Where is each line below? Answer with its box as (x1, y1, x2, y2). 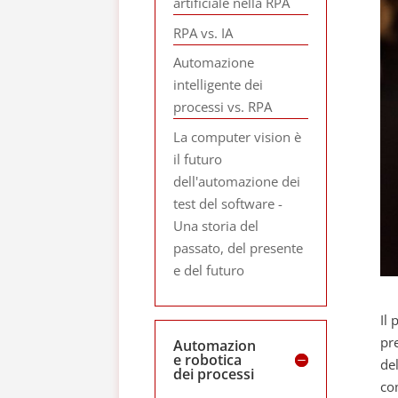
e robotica (173, 350, 243, 370)
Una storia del (173, 216, 259, 235)
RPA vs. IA (173, 23, 234, 42)
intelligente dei (173, 76, 264, 93)
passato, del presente (173, 238, 304, 257)
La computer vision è (173, 127, 302, 146)
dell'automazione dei (173, 171, 301, 190)
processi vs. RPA (173, 98, 273, 115)
